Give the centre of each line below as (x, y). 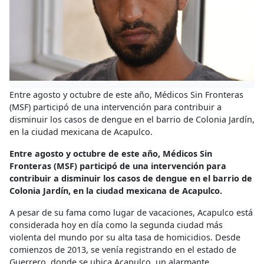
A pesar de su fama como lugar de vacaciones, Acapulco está (131, 213)
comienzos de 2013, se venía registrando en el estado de (123, 250)
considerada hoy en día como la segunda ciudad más (116, 225)
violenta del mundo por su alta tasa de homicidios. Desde (125, 237)
